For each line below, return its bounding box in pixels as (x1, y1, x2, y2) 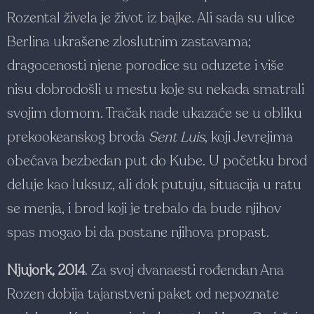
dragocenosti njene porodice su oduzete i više (7, 55, 284, 75)
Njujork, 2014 (7, 260, 85, 280)
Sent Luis (149, 127, 205, 146)
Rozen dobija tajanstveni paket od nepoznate (7, 284, 279, 303)
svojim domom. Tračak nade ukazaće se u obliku (7, 103, 302, 123)
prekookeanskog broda (7, 127, 149, 146)
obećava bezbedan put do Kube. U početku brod (7, 151, 307, 170)
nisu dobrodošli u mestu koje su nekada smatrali (7, 79, 304, 99)
